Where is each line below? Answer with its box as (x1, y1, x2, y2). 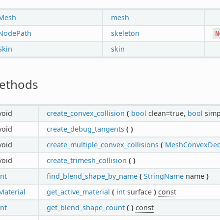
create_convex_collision (46, 108, 125, 118)
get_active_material (46, 187, 110, 196)
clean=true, (146, 108, 188, 118)
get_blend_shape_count (46, 202, 125, 212)
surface (125, 187, 154, 196)
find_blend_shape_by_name (46, 171, 137, 181)
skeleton (110, 28, 139, 38)
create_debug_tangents (46, 124, 124, 134)
